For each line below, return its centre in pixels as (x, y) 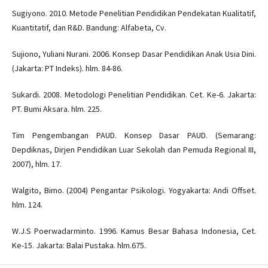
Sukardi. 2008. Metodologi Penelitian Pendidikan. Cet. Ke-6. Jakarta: (134, 95)
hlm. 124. (27, 205)
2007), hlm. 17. (36, 164)
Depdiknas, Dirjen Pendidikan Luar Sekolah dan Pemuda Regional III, (134, 150)
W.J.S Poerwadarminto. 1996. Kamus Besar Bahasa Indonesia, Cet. (134, 231)
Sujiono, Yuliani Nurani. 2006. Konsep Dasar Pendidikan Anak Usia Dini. (134, 54)
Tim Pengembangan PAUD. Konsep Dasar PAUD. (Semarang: (134, 135)
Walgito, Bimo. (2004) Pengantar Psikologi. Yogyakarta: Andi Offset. (134, 191)
